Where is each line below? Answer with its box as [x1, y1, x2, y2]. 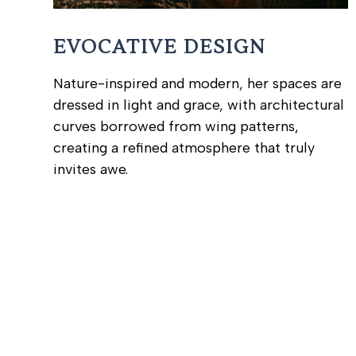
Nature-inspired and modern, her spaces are [53, 75, 342, 93]
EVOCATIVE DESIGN [53, 35, 266, 60]
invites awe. [53, 161, 129, 179]
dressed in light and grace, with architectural [53, 96, 345, 114]
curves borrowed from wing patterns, [53, 118, 300, 136]
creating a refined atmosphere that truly [53, 139, 315, 157]
